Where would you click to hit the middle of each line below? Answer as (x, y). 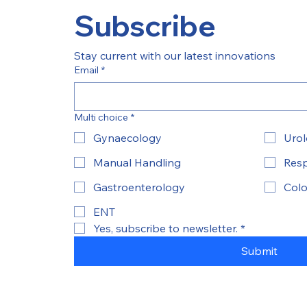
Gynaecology (127, 138)
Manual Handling (137, 163)
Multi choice (101, 118)
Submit (259, 251)
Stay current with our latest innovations (175, 56)
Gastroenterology (139, 187)
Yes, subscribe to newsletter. (165, 229)
